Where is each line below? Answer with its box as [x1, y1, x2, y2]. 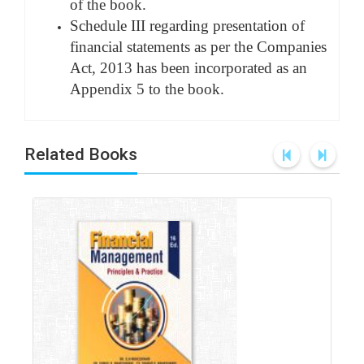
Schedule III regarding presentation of [70, 17, 305, 34]
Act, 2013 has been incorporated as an [70, 59, 307, 76]
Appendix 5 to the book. [70, 80, 224, 97]
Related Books [24, 145, 137, 164]
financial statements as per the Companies [70, 38, 327, 55]
